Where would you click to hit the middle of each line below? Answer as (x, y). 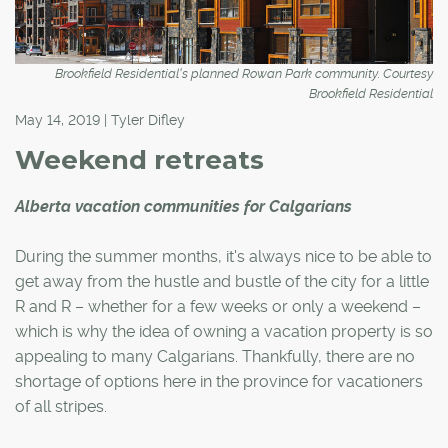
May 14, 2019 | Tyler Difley (100, 119)
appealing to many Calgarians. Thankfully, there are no (215, 356)
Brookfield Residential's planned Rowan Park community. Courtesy (244, 73)
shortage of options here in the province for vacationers (219, 381)
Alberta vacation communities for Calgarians (183, 206)
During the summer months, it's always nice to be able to (223, 256)
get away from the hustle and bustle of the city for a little (222, 281)
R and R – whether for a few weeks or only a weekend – (218, 306)
